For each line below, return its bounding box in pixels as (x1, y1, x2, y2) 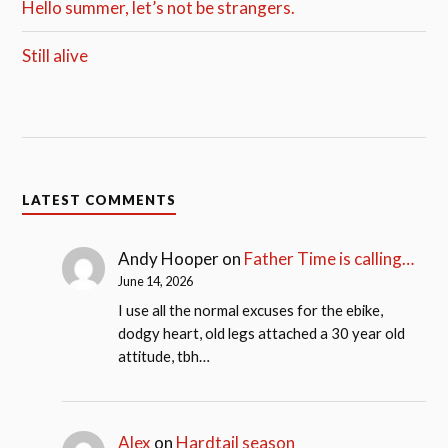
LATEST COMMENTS (22, 192, 177, 209)
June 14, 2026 (117, 273, 193, 290)
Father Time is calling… (243, 248, 414, 270)
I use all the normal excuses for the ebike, (117, 300, 383, 319)
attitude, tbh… (117, 346, 210, 365)
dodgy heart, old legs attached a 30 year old (117, 323, 405, 342)
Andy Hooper (117, 248, 219, 270)
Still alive (22, 45, 89, 67)
